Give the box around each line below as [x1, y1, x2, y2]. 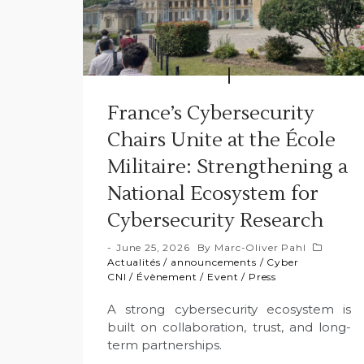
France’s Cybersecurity [107, 100, 314, 126]
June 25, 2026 [115, 240, 190, 253]
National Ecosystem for [107, 180, 318, 206]
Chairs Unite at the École [107, 127, 336, 153]
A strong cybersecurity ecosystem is [107, 301, 351, 317]
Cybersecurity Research [107, 207, 323, 233]
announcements [170, 255, 257, 268]
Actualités [107, 255, 161, 268]
